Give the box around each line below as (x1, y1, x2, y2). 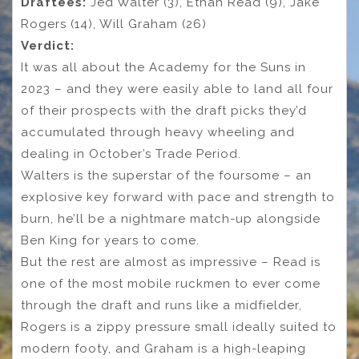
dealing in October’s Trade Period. (21, 147, 241, 162)
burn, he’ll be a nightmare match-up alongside (21, 212, 321, 227)
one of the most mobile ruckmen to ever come (21, 276, 321, 292)
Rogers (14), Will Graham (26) (21, 17, 207, 32)
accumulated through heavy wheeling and (21, 125, 295, 140)
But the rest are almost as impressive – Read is (21, 255, 321, 270)
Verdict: (21, 38, 75, 54)
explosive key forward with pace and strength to (21, 190, 335, 205)
